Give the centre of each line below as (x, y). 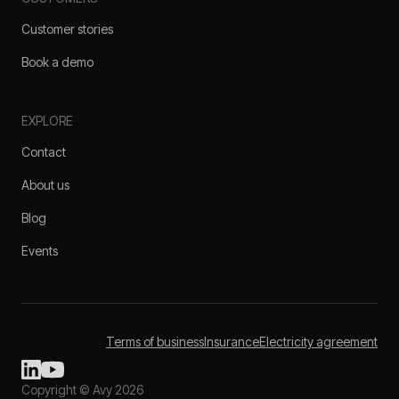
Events (40, 250)
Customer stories (67, 28)
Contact (44, 151)
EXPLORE (47, 120)
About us (45, 184)
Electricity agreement (318, 341)
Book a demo (57, 61)
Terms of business (155, 341)
